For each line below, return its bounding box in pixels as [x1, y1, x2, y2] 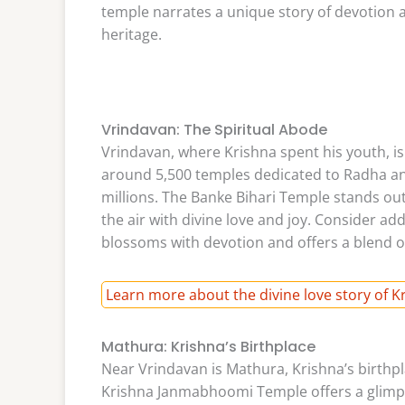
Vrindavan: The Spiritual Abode [101, 118, 327, 140]
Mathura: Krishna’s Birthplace [101, 336, 316, 358]
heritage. [101, 24, 162, 44]
